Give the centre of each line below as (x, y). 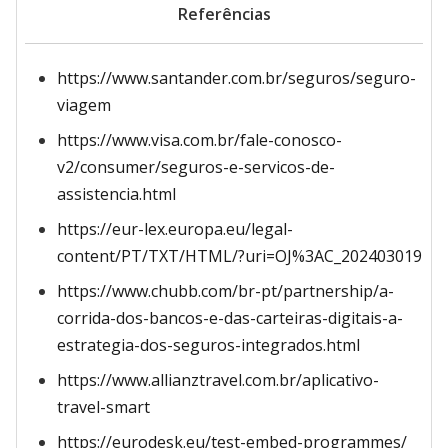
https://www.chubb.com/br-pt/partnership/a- (225, 291)
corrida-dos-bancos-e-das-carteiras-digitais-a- (230, 318)
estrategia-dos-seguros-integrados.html (208, 345)
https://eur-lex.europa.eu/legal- (175, 229)
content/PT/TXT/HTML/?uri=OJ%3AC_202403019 (239, 256)
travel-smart (103, 407)
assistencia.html (116, 194)
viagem (84, 105)
